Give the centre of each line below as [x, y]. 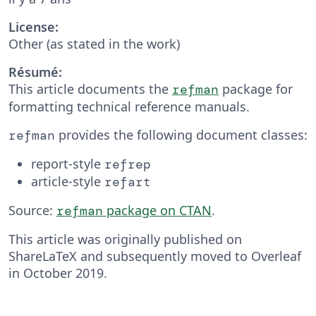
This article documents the [90, 89]
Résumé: [35, 72]
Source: [32, 210]
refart [128, 182]
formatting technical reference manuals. [129, 106]
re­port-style [68, 163]
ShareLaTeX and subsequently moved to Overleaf [155, 256]
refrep [128, 164]
